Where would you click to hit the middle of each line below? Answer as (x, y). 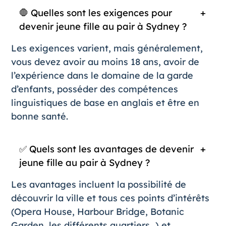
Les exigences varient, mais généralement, (107, 48)
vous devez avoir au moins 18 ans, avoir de (105, 62)
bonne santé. (39, 116)
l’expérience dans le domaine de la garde (102, 75)
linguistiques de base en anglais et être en (105, 102)
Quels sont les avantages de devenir (111, 149)
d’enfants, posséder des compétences (94, 89)
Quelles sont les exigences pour (101, 13)
